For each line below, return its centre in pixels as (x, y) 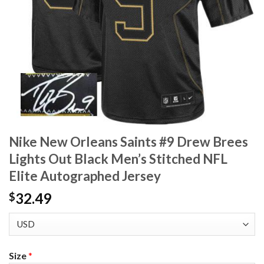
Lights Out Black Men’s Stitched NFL (118, 159)
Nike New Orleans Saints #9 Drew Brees (128, 142)
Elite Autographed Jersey (85, 176)
